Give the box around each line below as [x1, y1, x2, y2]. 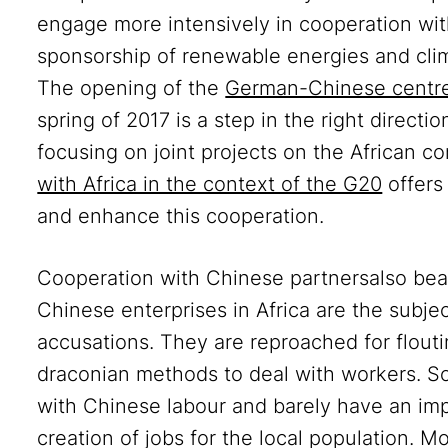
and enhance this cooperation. [37, 204, 325, 228]
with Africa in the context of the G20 [37, 172, 383, 196]
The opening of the [37, 76, 226, 100]
